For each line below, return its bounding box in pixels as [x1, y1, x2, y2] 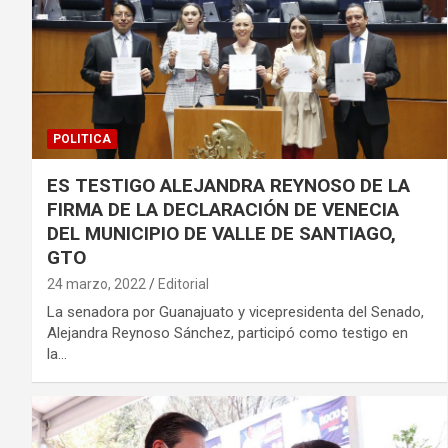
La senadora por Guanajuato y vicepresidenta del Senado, [47, 303, 424, 322]
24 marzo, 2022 [47, 276, 146, 293]
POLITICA [53, 132, 111, 147]
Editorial [158, 276, 209, 293]
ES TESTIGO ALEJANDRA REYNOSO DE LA [47, 174, 410, 198]
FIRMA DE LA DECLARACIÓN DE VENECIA [47, 198, 399, 222]
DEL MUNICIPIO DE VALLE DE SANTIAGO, [47, 222, 396, 246]
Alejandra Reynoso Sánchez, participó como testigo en [47, 324, 408, 343]
